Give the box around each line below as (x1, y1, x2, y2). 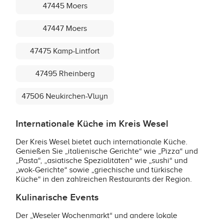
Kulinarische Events (16, 192, 99, 203)
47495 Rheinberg (35, 69, 95, 78)
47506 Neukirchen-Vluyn (22, 92, 108, 101)
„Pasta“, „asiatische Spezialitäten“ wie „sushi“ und (16, 156, 188, 165)
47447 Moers (43, 24, 87, 33)
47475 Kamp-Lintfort (30, 47, 100, 55)
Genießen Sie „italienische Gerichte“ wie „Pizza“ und (16, 147, 198, 156)
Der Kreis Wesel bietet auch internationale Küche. (16, 137, 188, 146)
